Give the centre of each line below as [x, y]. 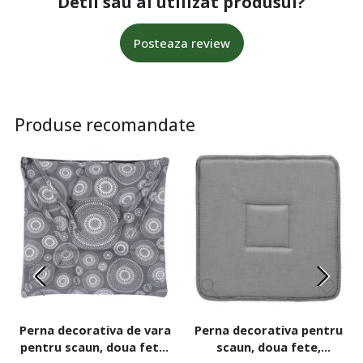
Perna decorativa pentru [268, 330]
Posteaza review [181, 43]
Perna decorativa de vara [95, 330]
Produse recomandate [105, 125]
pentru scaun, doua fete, [95, 347]
